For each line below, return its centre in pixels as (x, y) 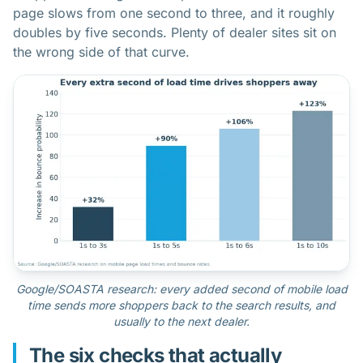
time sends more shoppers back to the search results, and (181, 305)
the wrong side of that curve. (101, 52)
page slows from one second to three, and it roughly (174, 13)
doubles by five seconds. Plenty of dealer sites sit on (175, 33)
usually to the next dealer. (181, 321)
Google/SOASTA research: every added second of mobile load (181, 288)
